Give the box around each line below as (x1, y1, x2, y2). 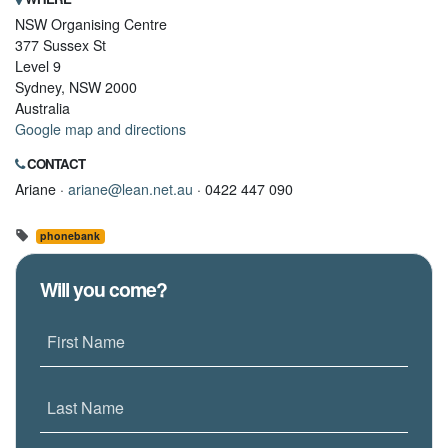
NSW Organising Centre (15, 14, 167, 35)
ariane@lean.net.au (68, 179, 193, 200)
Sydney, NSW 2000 (15, 77, 137, 98)
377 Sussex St (15, 35, 106, 56)
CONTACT (24, 154, 85, 174)
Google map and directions (15, 119, 186, 140)
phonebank (40, 228, 101, 244)
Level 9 (15, 56, 61, 77)
